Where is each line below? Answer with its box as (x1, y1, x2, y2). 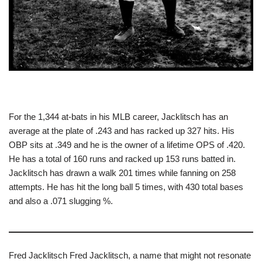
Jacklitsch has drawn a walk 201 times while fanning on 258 (9, 168, 236, 178)
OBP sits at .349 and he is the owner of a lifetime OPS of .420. (9, 140, 245, 150)
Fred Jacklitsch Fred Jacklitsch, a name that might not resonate (9, 250, 251, 261)
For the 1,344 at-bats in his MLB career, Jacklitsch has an (9, 112, 228, 122)
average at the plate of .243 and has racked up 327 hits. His (9, 126, 235, 136)
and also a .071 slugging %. (9, 196, 113, 206)
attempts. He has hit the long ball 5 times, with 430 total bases (9, 182, 243, 192)
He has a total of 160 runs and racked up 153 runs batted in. (9, 154, 236, 164)
